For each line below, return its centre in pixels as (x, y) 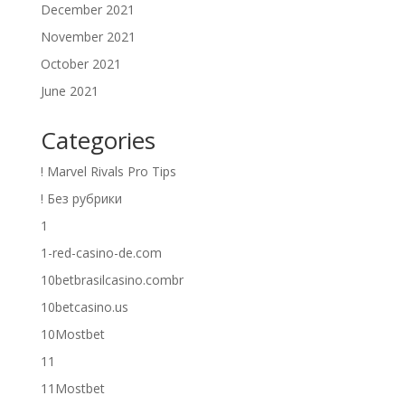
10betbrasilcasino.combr (112, 280)
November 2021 (88, 37)
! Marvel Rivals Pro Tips (108, 172)
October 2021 (80, 64)
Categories (98, 141)
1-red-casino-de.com (101, 253)
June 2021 (69, 91)
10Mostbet (72, 334)
